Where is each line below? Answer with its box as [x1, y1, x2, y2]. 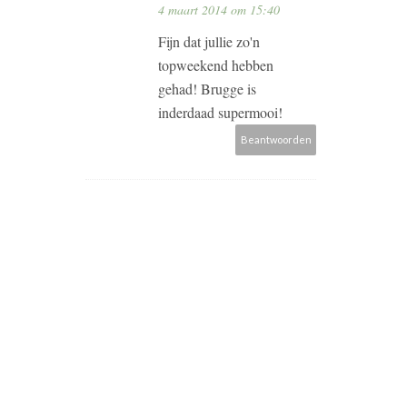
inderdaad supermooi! [158, 103, 283, 123]
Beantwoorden [240, 134, 312, 146]
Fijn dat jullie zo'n [158, 32, 260, 52]
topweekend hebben [158, 55, 273, 75]
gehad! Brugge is [158, 79, 256, 99]
